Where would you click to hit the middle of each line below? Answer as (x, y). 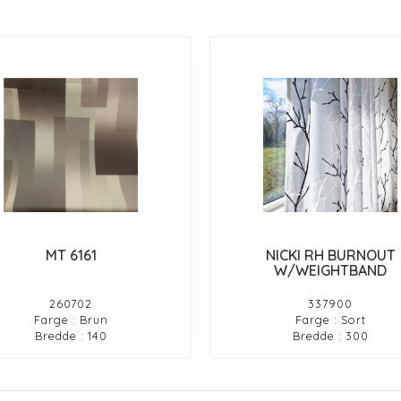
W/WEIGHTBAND (331, 270)
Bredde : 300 (330, 335)
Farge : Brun (71, 319)
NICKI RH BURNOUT (330, 255)
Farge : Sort (330, 319)
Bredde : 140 (71, 335)
